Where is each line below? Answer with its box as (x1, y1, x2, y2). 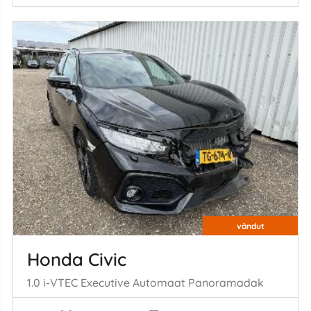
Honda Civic (26, 248, 126, 270)
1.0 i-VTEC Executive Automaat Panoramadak (26, 275, 264, 289)
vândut (236, 221, 264, 231)
